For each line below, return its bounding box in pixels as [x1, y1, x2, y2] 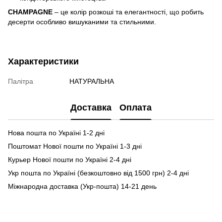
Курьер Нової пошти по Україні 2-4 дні [8, 155, 131, 164]
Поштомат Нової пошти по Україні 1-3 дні [8, 142, 142, 150]
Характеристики [8, 56, 79, 66]
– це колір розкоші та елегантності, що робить [53, 7, 204, 16]
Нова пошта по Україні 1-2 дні [8, 128, 105, 137]
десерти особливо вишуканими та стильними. [8, 17, 156, 26]
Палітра [8, 77, 33, 85]
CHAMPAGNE [8, 7, 53, 16]
